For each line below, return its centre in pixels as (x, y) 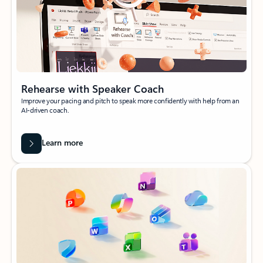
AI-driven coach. (45, 109)
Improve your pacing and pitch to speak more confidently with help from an (130, 100)
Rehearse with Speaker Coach (92, 88)
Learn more (62, 143)
